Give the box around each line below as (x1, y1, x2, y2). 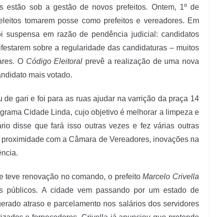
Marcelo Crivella (142, 172, 199, 181)
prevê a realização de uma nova (82, 57, 199, 66)
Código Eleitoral (26, 57, 83, 66)
